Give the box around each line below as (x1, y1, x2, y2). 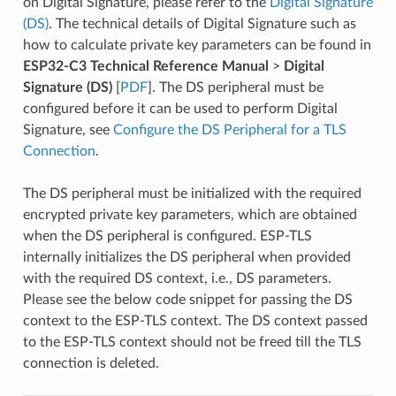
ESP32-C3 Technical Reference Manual (22, 58, 269, 73)
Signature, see (22, 122, 113, 137)
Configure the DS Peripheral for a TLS (112, 122, 346, 137)
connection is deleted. (22, 355, 159, 370)
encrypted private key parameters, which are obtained (22, 207, 357, 222)
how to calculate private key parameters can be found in (22, 37, 371, 52)
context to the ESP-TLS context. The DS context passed (22, 313, 368, 328)
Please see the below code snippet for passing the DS (22, 292, 353, 307)
